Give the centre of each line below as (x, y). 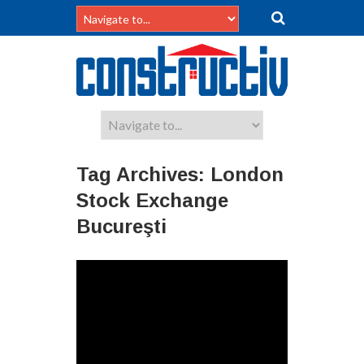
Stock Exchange (152, 200)
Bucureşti (121, 226)
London (247, 174)
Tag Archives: (143, 174)
